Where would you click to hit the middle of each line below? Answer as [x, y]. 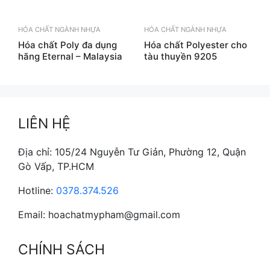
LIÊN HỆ [44, 123]
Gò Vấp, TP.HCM [56, 166]
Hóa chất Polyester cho [196, 45]
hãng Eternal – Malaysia [70, 56]
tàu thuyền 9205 [181, 56]
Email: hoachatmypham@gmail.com [99, 214]
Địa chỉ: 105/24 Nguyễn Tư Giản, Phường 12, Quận [132, 152]
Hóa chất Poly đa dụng [67, 45]
